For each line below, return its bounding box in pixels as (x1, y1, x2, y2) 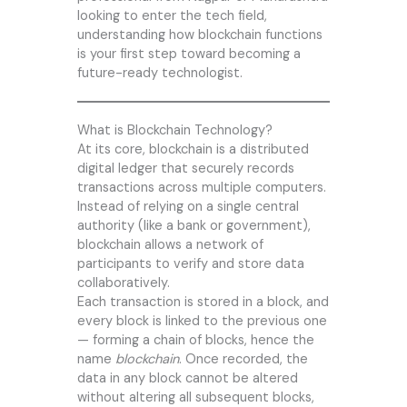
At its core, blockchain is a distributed (76, 141, 309, 159)
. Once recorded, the (178, 351, 308, 369)
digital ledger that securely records (76, 160, 294, 178)
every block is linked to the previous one (76, 313, 327, 331)
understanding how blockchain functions (76, 26, 323, 45)
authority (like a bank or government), (76, 217, 311, 235)
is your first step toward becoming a (76, 45, 301, 64)
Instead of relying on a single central (76, 198, 299, 216)
